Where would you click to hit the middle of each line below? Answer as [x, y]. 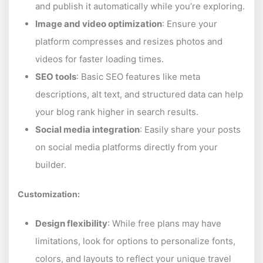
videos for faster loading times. [100, 59]
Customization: [49, 194]
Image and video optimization [99, 23]
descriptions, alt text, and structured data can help [139, 94]
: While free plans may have [164, 223]
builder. [51, 164]
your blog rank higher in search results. [117, 112]
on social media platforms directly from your [127, 147]
